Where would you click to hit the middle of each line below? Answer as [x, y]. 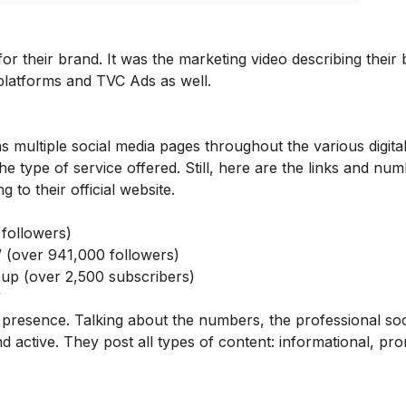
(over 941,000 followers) [93, 255]
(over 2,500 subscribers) [109, 277]
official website [121, 190]
